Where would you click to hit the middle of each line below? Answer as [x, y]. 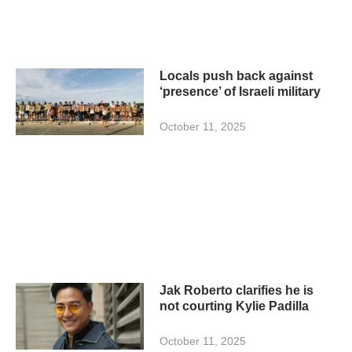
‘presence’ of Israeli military [240, 92]
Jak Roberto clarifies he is [237, 290]
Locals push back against [236, 76]
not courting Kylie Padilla [235, 306]
